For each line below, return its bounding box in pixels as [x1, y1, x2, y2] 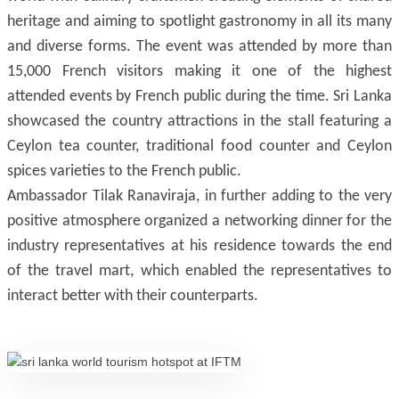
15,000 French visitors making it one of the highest [7, 63, 392, 80]
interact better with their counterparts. [7, 288, 258, 305]
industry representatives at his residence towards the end [7, 238, 392, 255]
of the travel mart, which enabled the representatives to [7, 263, 392, 280]
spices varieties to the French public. [7, 163, 241, 180]
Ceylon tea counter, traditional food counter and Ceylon [7, 138, 392, 155]
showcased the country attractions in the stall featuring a [7, 113, 392, 130]
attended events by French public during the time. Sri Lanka [7, 88, 392, 105]
